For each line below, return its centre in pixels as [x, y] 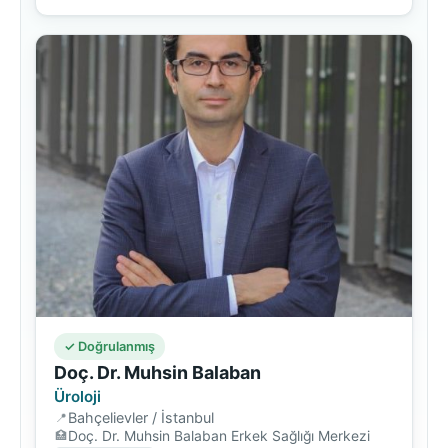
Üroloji [77, 396]
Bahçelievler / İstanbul [141, 417]
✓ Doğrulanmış [109, 346]
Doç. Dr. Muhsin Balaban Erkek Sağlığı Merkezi [219, 435]
